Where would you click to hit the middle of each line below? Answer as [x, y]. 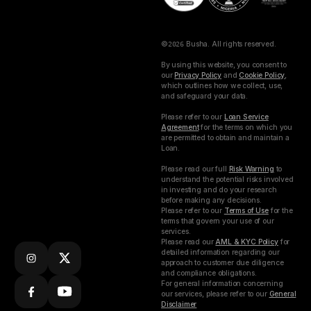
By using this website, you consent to [224, 65]
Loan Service [246, 117]
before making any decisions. [213, 200]
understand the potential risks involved [227, 179]
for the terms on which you [246, 127]
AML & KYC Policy [247, 242]
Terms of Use [246, 211]
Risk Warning [251, 169]
